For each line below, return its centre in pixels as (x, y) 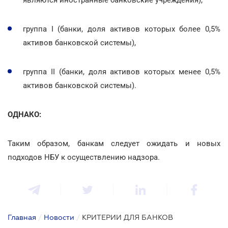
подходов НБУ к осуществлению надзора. (84, 157)
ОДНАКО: (24, 114)
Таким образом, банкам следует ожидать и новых (114, 143)
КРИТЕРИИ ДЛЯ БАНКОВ (127, 217)
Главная (22, 217)
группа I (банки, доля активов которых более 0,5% (122, 29)
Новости (59, 217)
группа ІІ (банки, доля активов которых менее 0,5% (122, 72)
